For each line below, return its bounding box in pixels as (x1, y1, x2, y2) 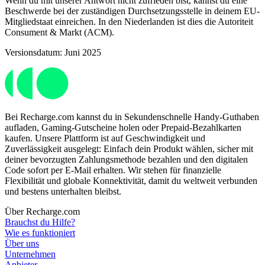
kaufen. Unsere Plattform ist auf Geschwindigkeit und (5, 133, 205, 144)
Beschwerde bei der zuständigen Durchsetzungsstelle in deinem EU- (5, 5, 260, 16)
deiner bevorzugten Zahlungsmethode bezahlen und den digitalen (5, 154, 248, 165)
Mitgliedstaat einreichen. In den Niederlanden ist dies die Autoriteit (5, 16, 253, 27)
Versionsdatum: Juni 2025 (5, 47, 101, 57)
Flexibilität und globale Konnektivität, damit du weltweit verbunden (5, 176, 257, 186)
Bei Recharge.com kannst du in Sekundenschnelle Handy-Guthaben (5, 112, 259, 122)
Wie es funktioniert (5, 228, 75, 238)
